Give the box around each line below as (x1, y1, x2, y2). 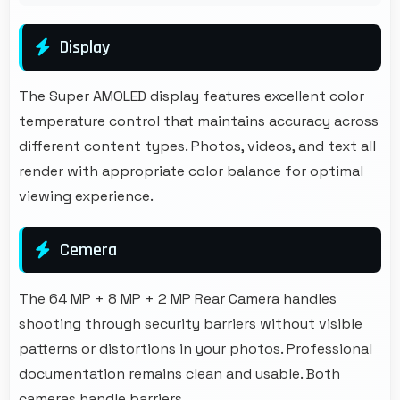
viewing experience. (19, 186, 154, 205)
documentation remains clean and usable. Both (19, 363, 340, 383)
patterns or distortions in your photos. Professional (19, 338, 372, 358)
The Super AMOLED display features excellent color (19, 86, 364, 105)
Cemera (60, 237, 117, 262)
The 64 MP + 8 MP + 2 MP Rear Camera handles (19, 288, 337, 308)
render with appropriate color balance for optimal (19, 161, 363, 180)
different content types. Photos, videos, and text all (19, 136, 376, 155)
